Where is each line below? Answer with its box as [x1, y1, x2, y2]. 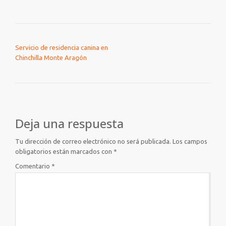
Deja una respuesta [15, 115, 124, 132]
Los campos [173, 138, 207, 145]
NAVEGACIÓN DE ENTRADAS [15, 31, 135, 43]
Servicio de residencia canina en [15, 44, 108, 51]
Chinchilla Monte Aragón [15, 54, 87, 61]
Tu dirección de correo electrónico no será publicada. [15, 138, 171, 145]
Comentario [15, 162, 51, 169]
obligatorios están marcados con [15, 148, 114, 155]
